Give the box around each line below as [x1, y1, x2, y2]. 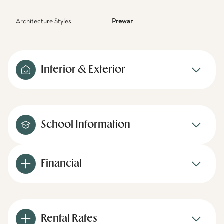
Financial [41, 159, 82, 169]
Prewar [112, 18, 133, 25]
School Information [41, 120, 130, 130]
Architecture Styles [16, 18, 71, 25]
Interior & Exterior [41, 65, 125, 75]
